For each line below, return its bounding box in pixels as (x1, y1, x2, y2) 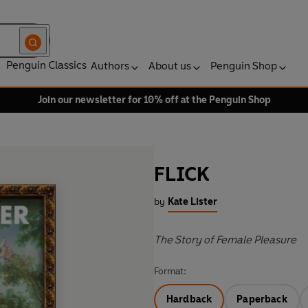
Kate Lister (168, 196, 217, 208)
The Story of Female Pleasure (154, 233, 296, 247)
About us (148, 59, 191, 72)
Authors (91, 59, 129, 72)
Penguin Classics (6, 58, 87, 71)
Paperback (236, 294, 287, 306)
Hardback (166, 294, 212, 306)
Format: (154, 265, 186, 278)
